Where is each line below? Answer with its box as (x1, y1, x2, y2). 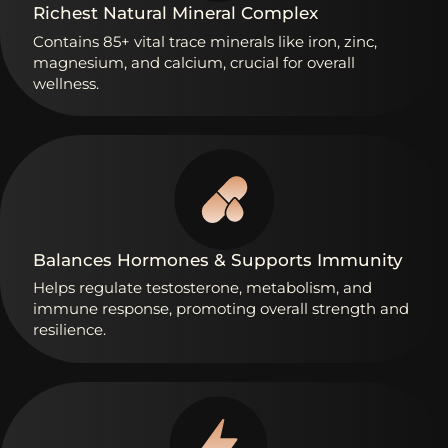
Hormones (117, 249, 209, 270)
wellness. (33, 73, 99, 93)
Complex (241, 3, 318, 24)
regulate (79, 278, 142, 298)
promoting (176, 299, 256, 319)
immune (33, 299, 98, 319)
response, (102, 299, 172, 319)
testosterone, (146, 278, 242, 298)
